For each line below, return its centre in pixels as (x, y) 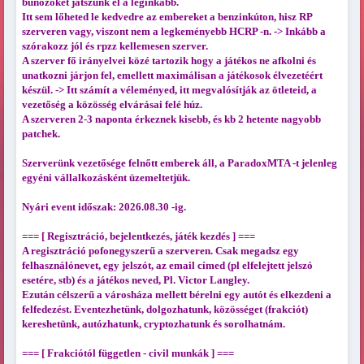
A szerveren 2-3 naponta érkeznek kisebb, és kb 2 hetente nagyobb (171, 119)
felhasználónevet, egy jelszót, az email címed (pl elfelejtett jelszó (167, 266)
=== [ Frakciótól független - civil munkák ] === (128, 353)
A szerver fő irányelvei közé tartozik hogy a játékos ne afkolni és (169, 61)
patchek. (41, 134)
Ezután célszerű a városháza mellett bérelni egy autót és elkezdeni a (176, 295)
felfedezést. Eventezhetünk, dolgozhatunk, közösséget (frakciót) (165, 310)
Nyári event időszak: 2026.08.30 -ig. (104, 207)
